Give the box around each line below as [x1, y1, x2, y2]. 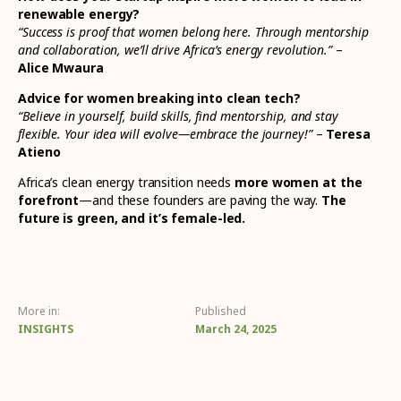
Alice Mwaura [18, 58, 104, 76]
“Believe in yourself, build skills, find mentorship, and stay [18, 107, 338, 125]
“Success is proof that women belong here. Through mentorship [18, 22, 369, 40]
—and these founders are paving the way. [79, 192, 322, 209]
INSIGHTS [18, 320, 73, 337]
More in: [18, 303, 60, 319]
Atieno [18, 143, 61, 161]
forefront [18, 192, 80, 209]
